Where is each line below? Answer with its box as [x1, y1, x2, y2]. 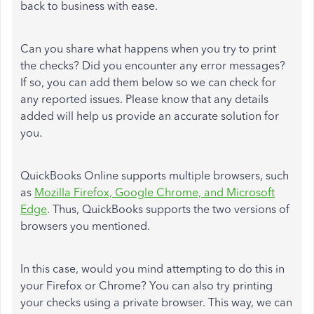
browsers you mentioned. [20, 219, 153, 233]
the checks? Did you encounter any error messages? [20, 59, 285, 72]
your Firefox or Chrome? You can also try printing [20, 279, 273, 292]
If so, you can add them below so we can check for [20, 76, 276, 89]
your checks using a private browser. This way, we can [20, 296, 292, 309]
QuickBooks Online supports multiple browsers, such [20, 169, 289, 182]
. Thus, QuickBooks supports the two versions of [47, 203, 289, 216]
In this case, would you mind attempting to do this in [20, 262, 285, 275]
